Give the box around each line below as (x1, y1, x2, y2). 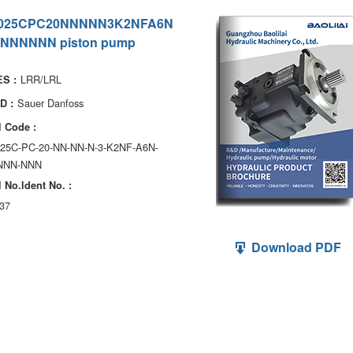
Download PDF (248, 238, 341, 256)
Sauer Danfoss (17, 95, 84, 110)
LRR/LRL (20, 72, 61, 87)
